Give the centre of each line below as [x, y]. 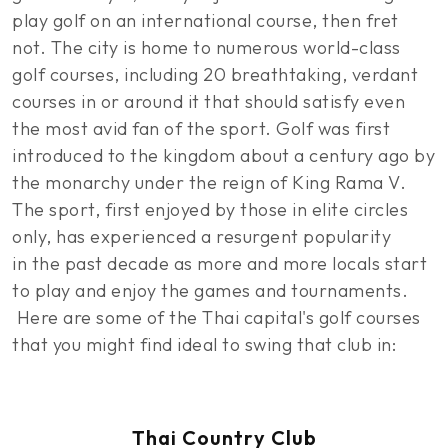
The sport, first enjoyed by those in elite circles [210, 209]
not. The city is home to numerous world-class [206, 47]
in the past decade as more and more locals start [219, 263]
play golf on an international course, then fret [205, 20]
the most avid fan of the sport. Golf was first [201, 128]
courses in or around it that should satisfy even [208, 101]
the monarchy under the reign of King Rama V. [209, 182]
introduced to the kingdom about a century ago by [223, 155]
